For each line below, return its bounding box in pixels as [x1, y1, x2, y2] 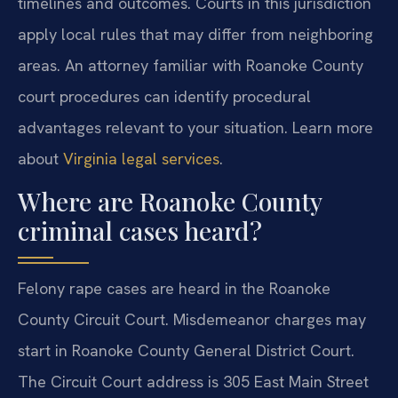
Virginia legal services [63, 147, 219, 169]
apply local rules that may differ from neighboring [18, 23, 373, 44]
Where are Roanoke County [18, 185, 322, 219]
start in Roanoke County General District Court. [18, 340, 354, 362]
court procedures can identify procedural [18, 85, 311, 107]
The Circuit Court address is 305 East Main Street [18, 371, 369, 393]
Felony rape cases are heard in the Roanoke [18, 278, 330, 299]
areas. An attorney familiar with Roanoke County [18, 54, 363, 76]
